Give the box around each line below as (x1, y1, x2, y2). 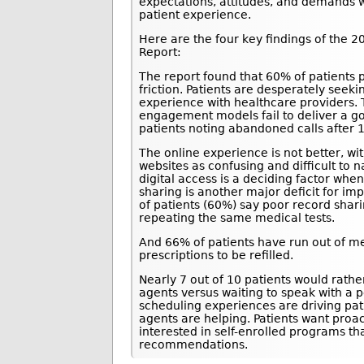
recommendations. (139, 338, 252, 352)
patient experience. (139, 8, 255, 22)
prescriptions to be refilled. (139, 249, 294, 262)
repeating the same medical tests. (139, 211, 339, 225)
